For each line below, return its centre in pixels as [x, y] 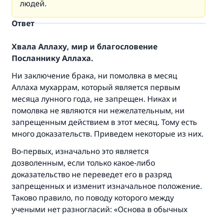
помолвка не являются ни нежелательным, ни [98, 110]
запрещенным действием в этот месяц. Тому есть [104, 122]
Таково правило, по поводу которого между [93, 198]
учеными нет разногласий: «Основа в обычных [100, 209]
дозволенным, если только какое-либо [83, 163]
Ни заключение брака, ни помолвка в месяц [94, 76]
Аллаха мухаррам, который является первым [96, 87]
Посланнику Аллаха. [52, 58]
